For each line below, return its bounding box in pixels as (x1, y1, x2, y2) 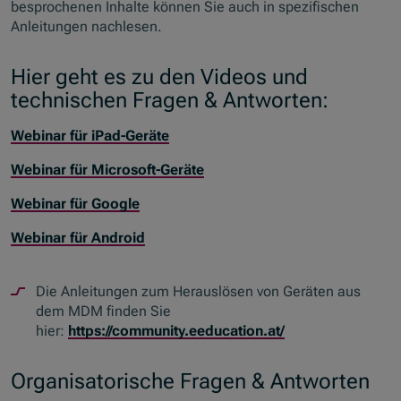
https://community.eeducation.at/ (68, 322, 286, 340)
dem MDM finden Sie (36, 303, 172, 320)
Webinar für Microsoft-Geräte (11, 161, 205, 179)
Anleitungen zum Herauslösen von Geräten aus (61, 283, 362, 301)
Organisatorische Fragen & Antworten (11, 368, 371, 395)
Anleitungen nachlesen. (11, 17, 163, 35)
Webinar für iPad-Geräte (11, 126, 170, 144)
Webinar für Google (11, 195, 141, 213)
